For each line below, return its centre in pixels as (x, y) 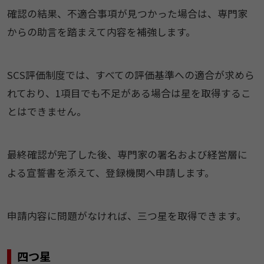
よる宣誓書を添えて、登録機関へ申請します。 (110, 172)
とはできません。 (47, 111)
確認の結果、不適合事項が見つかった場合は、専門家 (127, 14)
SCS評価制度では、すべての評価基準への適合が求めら (131, 75)
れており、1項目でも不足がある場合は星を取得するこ (129, 93)
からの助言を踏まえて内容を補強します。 (101, 32)
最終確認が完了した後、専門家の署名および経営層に (127, 154)
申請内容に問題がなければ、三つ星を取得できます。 (126, 215)
